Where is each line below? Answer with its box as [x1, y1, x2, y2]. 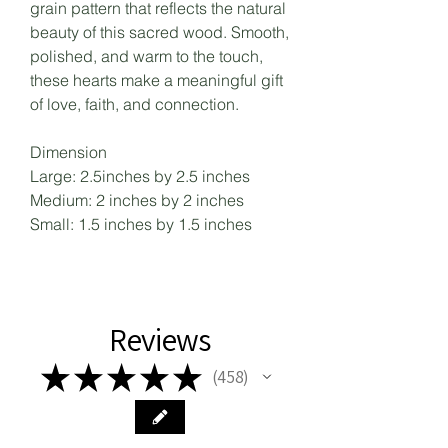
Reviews [109, 318, 211, 360]
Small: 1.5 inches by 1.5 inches [30, 214, 252, 234]
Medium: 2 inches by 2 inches [30, 190, 248, 210]
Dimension [30, 142, 111, 162]
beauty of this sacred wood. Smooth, [30, 22, 289, 42]
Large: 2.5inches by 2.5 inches [30, 166, 254, 186]
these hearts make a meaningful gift [30, 70, 283, 90]
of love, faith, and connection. [30, 94, 239, 114]
